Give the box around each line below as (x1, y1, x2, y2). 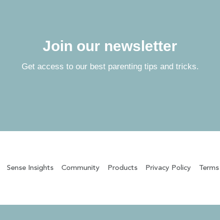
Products (107, 164, 137, 172)
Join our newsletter (43, 38, 177, 54)
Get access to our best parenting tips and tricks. (21, 62, 199, 71)
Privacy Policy (145, 164, 191, 172)
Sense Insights (6, 164, 54, 172)
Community (61, 164, 100, 172)
